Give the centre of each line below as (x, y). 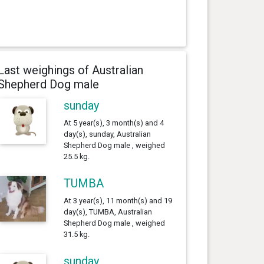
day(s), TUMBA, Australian (108, 212)
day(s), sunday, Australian (107, 134)
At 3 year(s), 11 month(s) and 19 (118, 200)
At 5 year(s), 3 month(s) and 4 (113, 123)
